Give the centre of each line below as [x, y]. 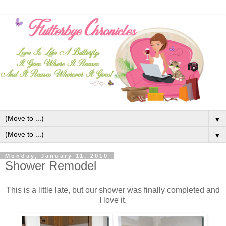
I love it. [113, 200]
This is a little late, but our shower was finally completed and [113, 190]
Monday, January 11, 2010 [57, 156]
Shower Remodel [51, 166]
